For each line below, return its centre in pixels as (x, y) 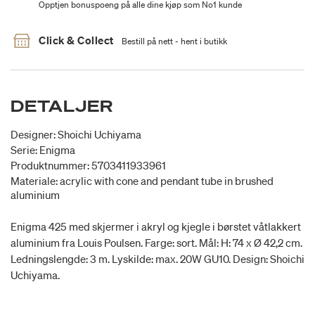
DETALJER (62, 106)
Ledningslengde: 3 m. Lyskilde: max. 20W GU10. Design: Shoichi (157, 259)
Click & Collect (76, 40)
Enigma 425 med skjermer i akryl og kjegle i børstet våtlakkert (156, 227)
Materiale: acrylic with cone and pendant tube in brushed (142, 181)
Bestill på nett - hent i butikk (174, 41)
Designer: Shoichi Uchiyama (76, 135)
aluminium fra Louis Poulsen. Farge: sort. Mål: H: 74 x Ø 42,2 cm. (156, 243)
